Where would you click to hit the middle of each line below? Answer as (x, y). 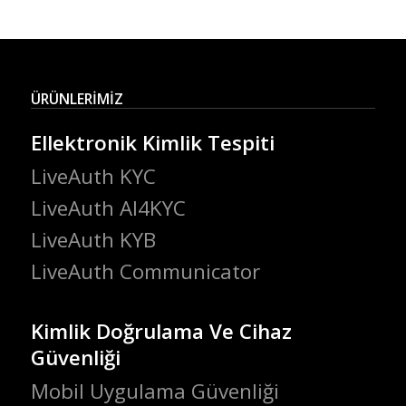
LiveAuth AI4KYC (108, 208)
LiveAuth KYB (93, 240)
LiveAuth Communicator (145, 272)
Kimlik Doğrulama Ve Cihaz (161, 331)
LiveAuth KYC (93, 176)
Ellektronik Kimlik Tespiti (152, 142)
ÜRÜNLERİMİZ (77, 99)
